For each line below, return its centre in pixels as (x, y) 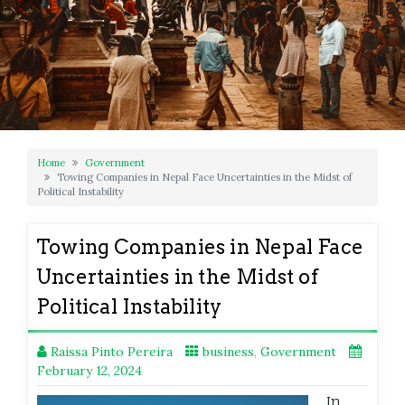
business (228, 351)
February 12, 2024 (89, 370)
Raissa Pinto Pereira (112, 351)
